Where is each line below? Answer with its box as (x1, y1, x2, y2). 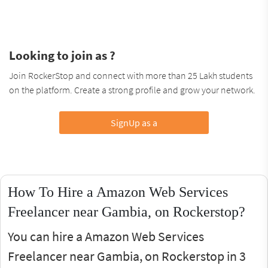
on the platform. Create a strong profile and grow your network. (9, 83, 255, 96)
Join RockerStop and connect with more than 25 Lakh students (9, 69, 252, 81)
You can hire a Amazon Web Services (8, 227, 204, 245)
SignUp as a (110, 116, 157, 129)
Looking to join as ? (9, 47, 115, 63)
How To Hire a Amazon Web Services (8, 184, 228, 200)
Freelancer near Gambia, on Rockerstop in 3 (8, 247, 246, 264)
